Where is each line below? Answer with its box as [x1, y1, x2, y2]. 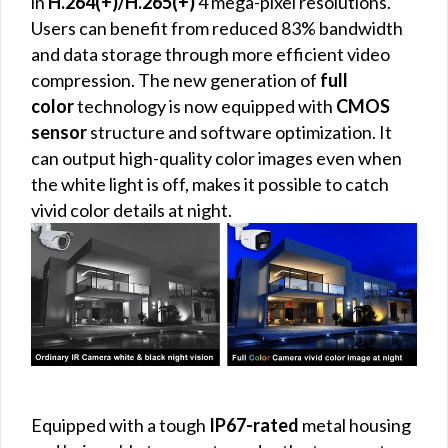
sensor [31, 120, 87, 143]
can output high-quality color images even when [31, 146, 402, 169]
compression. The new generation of [31, 68, 320, 91]
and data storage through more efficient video [31, 42, 390, 65]
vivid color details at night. [31, 198, 232, 221]
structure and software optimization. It [87, 120, 392, 143]
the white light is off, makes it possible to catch [31, 172, 389, 195]
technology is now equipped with [74, 94, 336, 117]
